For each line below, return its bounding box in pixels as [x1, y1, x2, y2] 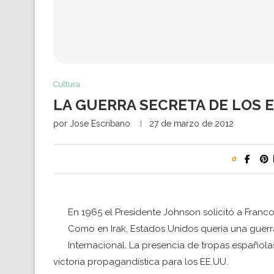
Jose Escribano [70, 118, 130, 128]
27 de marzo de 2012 [149, 118, 234, 128]
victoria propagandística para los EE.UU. [53, 256, 228, 267]
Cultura [53, 79, 80, 89]
